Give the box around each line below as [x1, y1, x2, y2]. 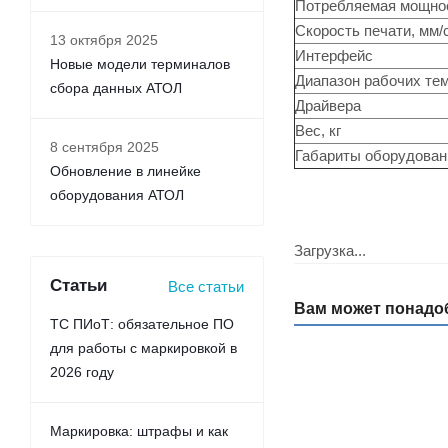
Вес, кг [295, 122, 341, 139]
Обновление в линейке [50, 163, 201, 179]
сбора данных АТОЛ [50, 80, 182, 96]
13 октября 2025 [50, 32, 158, 48]
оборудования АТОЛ [50, 187, 184, 203]
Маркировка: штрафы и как [50, 423, 228, 439]
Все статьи [168, 278, 244, 295]
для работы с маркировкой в [50, 340, 237, 356]
